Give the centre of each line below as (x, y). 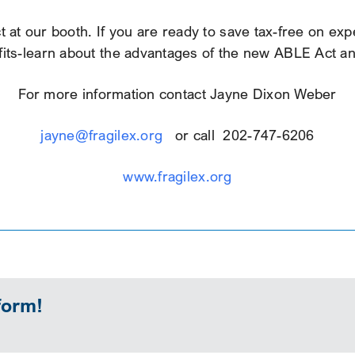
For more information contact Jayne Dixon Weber (177, 94)
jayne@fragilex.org (102, 136)
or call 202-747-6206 (239, 136)
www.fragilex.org (177, 177)
